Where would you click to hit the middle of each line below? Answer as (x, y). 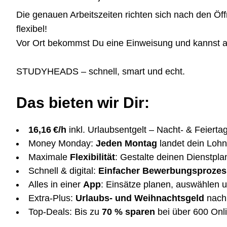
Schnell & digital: (63, 171)
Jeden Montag (126, 143)
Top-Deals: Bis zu (64, 212)
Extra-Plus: (52, 198)
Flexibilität (92, 157)
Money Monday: (62, 143)
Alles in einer (56, 184)
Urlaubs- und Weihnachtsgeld (140, 198)
